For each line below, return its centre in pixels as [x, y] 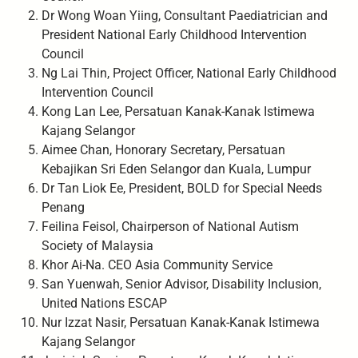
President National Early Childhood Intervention [174, 34]
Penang [63, 207]
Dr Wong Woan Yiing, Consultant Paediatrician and [184, 15]
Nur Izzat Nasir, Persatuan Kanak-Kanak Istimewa [180, 322]
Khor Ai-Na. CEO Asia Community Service [157, 265]
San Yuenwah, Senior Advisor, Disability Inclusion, [181, 284]
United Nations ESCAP [104, 303]
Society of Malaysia [97, 245]
